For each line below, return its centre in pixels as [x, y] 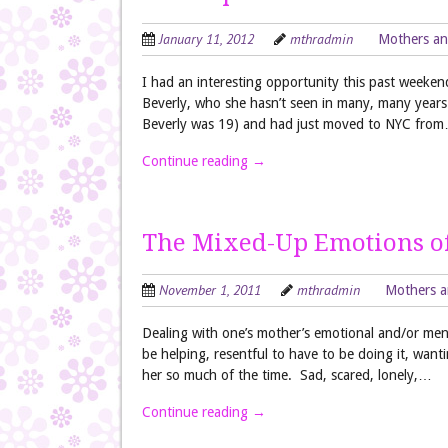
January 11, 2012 [206, 39]
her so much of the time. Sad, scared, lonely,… [287, 375]
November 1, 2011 [210, 290]
